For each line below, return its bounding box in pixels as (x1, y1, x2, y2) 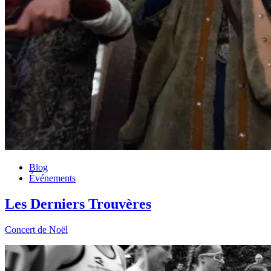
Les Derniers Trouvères (5, 195, 151, 212)
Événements (29, 172, 76, 183)
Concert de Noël (5, 224, 68, 235)
